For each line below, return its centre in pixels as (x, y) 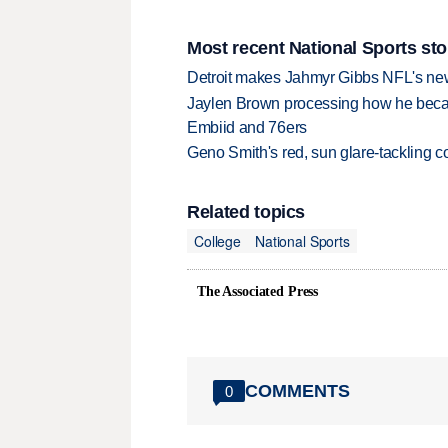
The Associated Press (258, 292)
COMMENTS (297, 390)
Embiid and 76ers (247, 127)
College (218, 240)
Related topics (246, 212)
